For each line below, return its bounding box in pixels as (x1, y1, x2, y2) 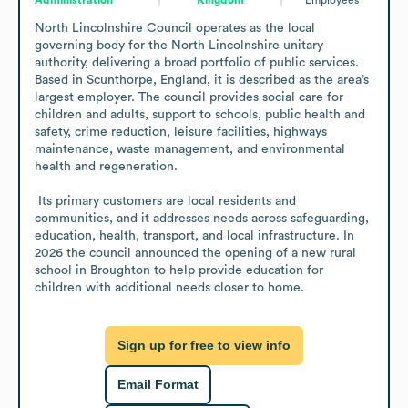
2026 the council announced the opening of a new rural (35, 246, 356, 260)
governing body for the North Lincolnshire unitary (35, 38, 323, 52)
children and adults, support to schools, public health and (35, 107, 365, 121)
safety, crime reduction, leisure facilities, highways (35, 125, 327, 138)
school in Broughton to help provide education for (35, 263, 323, 277)
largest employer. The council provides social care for (35, 90, 343, 104)
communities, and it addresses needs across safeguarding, (35, 211, 369, 225)
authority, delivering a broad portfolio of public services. (35, 56, 359, 69)
